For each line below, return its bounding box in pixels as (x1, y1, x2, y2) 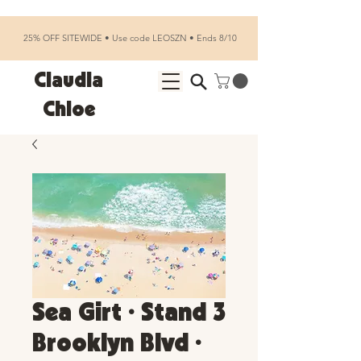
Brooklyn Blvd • (32, 332, 201, 356)
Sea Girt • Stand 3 (32, 301, 226, 326)
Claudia (34, 71, 103, 91)
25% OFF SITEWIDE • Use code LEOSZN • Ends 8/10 (21, 32, 237, 44)
